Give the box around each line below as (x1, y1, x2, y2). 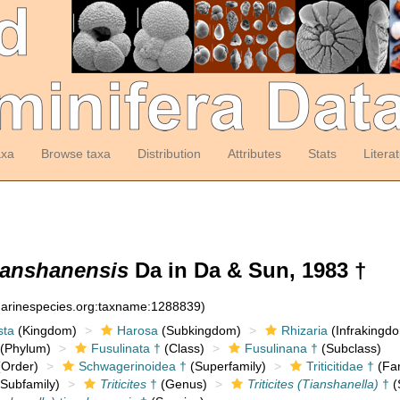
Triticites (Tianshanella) (246, 377, 379, 391)
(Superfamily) (186, 359, 266, 373)
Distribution (137, 146, 201, 161)
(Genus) (156, 377, 207, 391)
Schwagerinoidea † (78, 359, 187, 373)
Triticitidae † (305, 359, 374, 373)
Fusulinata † (90, 341, 161, 355)
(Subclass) (317, 341, 381, 355)
